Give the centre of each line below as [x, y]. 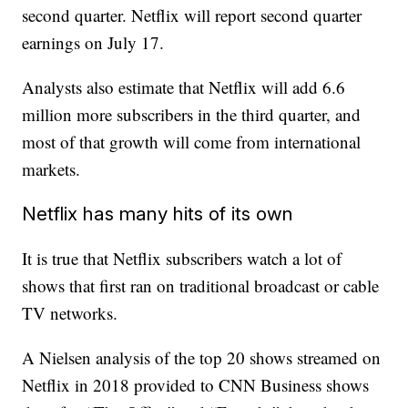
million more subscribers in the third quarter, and [192, 114]
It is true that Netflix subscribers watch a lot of [182, 258]
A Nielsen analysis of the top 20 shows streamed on [202, 357]
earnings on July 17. [93, 42]
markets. [51, 169]
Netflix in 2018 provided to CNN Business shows [196, 385]
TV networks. [70, 313]
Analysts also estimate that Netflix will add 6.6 [184, 87]
